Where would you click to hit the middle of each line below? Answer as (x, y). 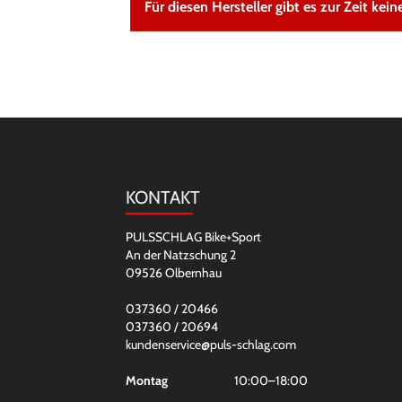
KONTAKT (162, 197)
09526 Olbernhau (173, 273)
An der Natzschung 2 (180, 255)
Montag (146, 380)
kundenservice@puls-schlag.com (210, 345)
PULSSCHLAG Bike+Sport (193, 237)
